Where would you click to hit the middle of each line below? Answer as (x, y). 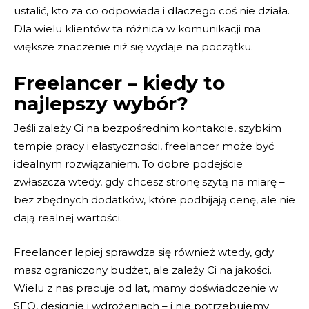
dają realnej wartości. (68, 218)
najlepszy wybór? (101, 104)
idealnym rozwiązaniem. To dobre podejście (128, 164)
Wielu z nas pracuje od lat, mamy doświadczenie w (146, 288)
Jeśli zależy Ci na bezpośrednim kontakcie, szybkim (148, 128)
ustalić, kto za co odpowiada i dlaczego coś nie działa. (152, 11)
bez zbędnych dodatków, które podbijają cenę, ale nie (154, 200)
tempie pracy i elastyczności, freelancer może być (144, 146)
